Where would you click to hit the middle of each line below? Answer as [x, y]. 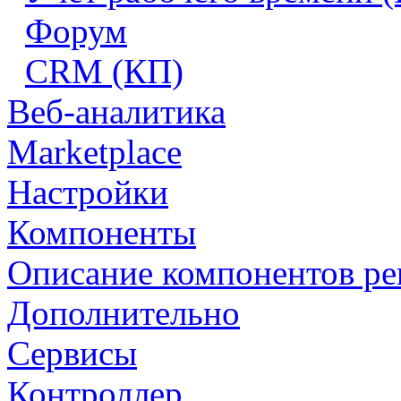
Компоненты [102, 232]
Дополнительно [124, 313]
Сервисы [72, 353]
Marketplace [94, 152]
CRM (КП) [104, 71]
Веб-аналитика [116, 111]
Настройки [88, 192]
